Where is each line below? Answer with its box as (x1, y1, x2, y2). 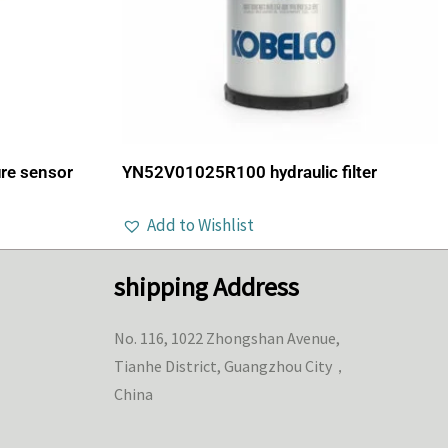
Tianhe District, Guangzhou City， (113, 356, 348, 377)
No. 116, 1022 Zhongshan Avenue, (113, 328, 340, 349)
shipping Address (113, 270, 299, 304)
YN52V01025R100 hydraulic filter (122, 161, 377, 182)
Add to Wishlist (147, 214, 254, 237)
